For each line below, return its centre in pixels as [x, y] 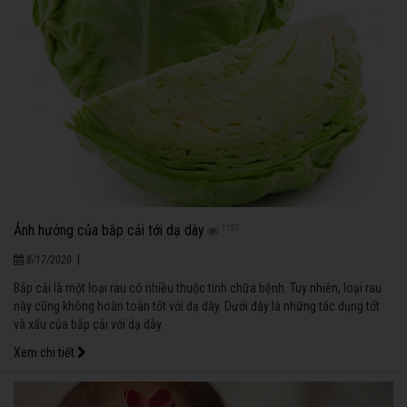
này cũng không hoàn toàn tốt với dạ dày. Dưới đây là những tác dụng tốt [197, 306]
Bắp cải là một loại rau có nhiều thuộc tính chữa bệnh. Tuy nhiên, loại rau [198, 288]
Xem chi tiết [45, 352]
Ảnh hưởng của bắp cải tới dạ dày [109, 230]
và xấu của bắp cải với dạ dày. [89, 324]
